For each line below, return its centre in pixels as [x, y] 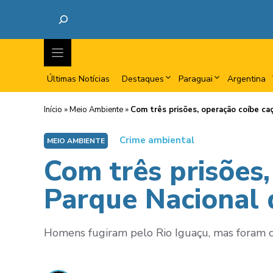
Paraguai [196, 79]
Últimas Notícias [78, 79]
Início [53, 110]
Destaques [143, 79]
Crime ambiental [157, 140]
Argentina [246, 79]
